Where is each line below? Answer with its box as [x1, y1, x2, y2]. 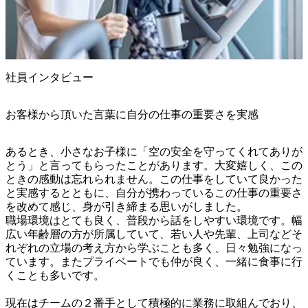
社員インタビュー [5, 71, 93, 83]
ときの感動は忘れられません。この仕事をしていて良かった [5, 173, 302, 185]
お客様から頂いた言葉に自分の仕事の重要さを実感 [5, 108, 258, 120]
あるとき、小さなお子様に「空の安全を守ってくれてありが [5, 145, 302, 157]
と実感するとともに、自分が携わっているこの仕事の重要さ [5, 186, 302, 199]
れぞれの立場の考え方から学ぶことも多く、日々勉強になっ [5, 241, 302, 254]
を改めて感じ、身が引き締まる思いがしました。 [5, 200, 247, 212]
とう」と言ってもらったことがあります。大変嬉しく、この [5, 159, 302, 171]
